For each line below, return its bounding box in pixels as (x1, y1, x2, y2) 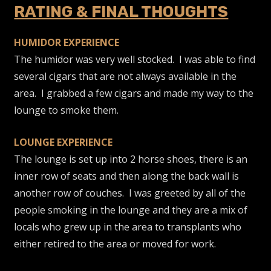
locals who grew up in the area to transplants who (14, 220, 242, 233)
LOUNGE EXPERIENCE (14, 135, 113, 149)
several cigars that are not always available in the (14, 69, 237, 83)
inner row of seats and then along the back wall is (14, 169, 240, 183)
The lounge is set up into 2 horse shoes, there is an (14, 152, 248, 166)
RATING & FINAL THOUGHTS (14, 2, 229, 21)
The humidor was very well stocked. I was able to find (14, 52, 256, 66)
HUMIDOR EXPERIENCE (14, 35, 120, 49)
